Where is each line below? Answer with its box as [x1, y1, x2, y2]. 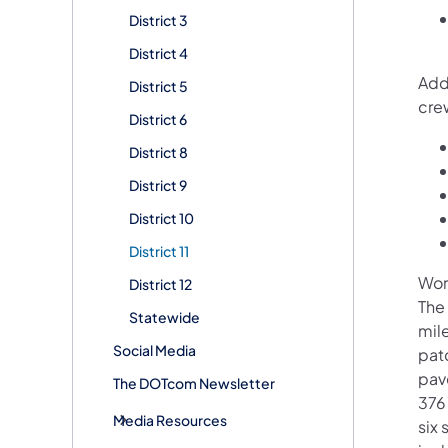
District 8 [129, 142, 188, 161]
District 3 [129, 10, 188, 29]
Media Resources [113, 410, 227, 429]
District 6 [129, 109, 187, 128]
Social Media [113, 340, 196, 359]
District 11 [129, 241, 189, 260]
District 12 [129, 274, 192, 293]
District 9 [129, 175, 187, 194]
